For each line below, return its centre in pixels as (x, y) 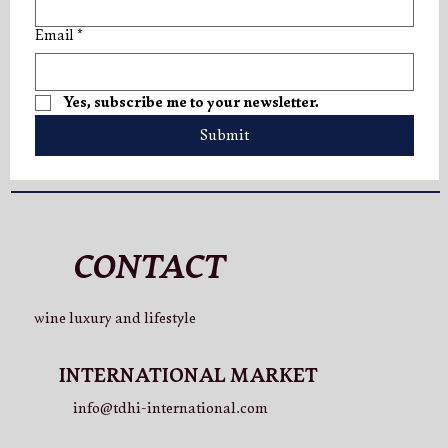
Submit (225, 135)
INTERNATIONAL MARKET (188, 376)
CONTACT (148, 267)
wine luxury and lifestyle (114, 319)
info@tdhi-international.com (171, 408)
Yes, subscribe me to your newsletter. (191, 102)
